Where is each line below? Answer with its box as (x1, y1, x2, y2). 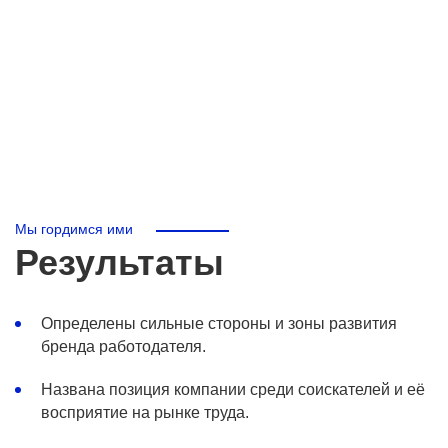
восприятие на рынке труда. (41, 404, 249, 421)
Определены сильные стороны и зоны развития (41, 315, 397, 332)
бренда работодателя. (41, 338, 206, 355)
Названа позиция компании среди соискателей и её (41, 381, 425, 398)
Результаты (15, 242, 224, 283)
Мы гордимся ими (15, 221, 133, 237)
